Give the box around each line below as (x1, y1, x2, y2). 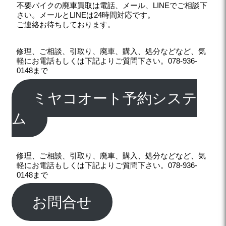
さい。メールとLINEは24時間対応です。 (17, 11, 155, 19)
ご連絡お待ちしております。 (17, 20, 116, 29)
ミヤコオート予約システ (32, 90, 198, 106)
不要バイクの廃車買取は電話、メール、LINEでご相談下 (17, 1, 208, 10)
